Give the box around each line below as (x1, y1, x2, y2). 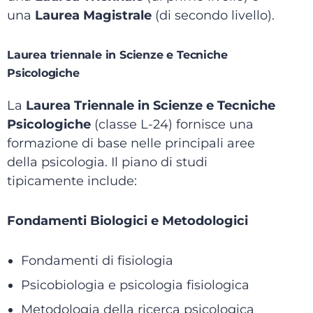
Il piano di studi (111, 154, 208, 170)
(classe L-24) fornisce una (91, 117, 254, 132)
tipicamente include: (7, 173, 137, 189)
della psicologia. (7, 154, 108, 170)
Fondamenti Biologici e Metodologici (7, 213, 248, 228)
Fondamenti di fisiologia (21, 253, 173, 268)
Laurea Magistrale (35, 8, 152, 23)
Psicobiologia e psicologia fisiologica (21, 277, 249, 293)
